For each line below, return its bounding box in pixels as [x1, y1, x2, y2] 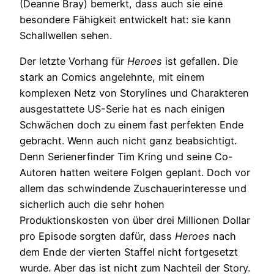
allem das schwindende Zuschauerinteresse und [20, 182, 246, 194]
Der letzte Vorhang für [20, 54, 127, 67]
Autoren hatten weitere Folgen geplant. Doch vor [20, 166, 250, 179]
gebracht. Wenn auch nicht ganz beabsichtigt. [20, 134, 237, 147]
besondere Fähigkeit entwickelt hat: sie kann [20, 13, 231, 26]
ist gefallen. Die [162, 54, 238, 67]
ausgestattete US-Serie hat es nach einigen [20, 102, 225, 115]
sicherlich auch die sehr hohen [20, 198, 165, 210]
